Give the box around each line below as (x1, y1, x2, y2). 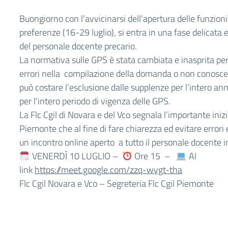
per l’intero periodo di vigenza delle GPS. (19, 94, 173, 108)
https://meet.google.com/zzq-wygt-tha (35, 163, 182, 177)
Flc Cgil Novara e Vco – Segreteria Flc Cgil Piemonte (19, 177, 218, 190)
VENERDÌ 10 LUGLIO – (30, 149, 122, 163)
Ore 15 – (132, 149, 177, 163)
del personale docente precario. (19, 39, 137, 53)
